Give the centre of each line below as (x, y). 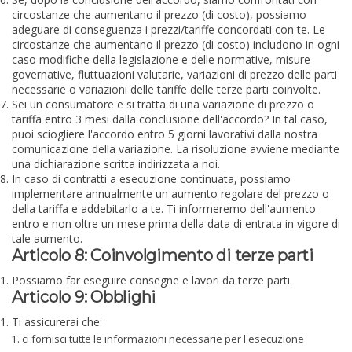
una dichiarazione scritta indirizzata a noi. (116, 164)
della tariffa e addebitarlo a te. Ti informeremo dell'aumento (164, 209)
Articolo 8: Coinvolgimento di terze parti (163, 256)
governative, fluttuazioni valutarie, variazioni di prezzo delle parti (174, 75)
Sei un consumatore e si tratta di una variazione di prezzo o (163, 104)
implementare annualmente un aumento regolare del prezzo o (170, 194)
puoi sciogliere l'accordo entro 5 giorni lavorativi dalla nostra (165, 134)
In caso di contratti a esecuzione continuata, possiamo (151, 179)
